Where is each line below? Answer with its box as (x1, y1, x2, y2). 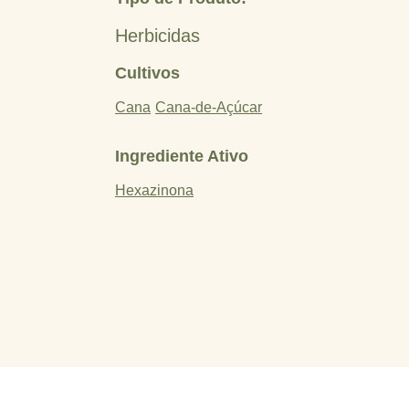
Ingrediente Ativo (115, 147, 248, 165)
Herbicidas (115, 26, 200, 46)
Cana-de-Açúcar (155, 100, 262, 115)
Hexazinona (115, 183, 194, 198)
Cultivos (115, 64, 180, 82)
